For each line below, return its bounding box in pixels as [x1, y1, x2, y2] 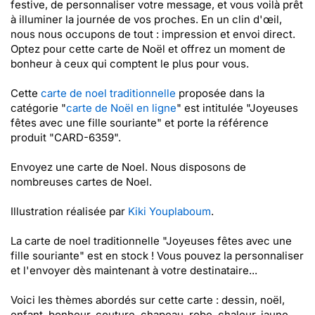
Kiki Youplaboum [128, 205, 211, 218]
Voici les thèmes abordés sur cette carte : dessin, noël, [11, 293, 285, 307]
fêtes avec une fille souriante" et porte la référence [11, 116, 269, 129]
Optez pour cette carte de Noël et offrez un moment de [11, 42, 285, 56]
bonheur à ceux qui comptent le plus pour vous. [11, 57, 249, 70]
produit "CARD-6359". [11, 131, 121, 144]
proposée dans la [176, 86, 264, 100]
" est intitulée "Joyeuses [176, 101, 298, 115]
